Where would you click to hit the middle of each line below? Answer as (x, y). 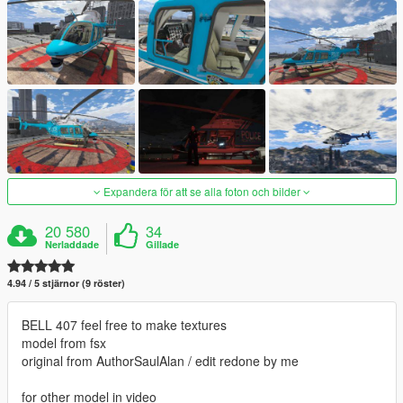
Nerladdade (72, 245)
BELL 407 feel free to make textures (124, 325)
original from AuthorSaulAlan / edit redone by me (160, 361)
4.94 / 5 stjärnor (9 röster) (66, 283)
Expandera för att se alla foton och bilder (202, 192)
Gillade (163, 245)
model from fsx (64, 343)
